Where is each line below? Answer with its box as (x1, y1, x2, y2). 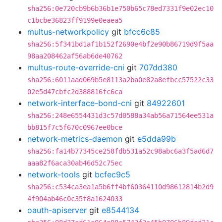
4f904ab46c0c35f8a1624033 (27, 195, 122, 203)
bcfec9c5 (95, 169, 130, 179)
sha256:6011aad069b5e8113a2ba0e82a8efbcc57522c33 (27, 76, 214, 84)
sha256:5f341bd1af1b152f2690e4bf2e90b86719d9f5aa (27, 40, 214, 48)
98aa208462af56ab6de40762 (27, 52, 122, 60)
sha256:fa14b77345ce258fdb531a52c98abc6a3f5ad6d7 (27, 147, 214, 155)
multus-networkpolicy (27, 27, 109, 37)
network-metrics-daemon (27, 134, 122, 144)
